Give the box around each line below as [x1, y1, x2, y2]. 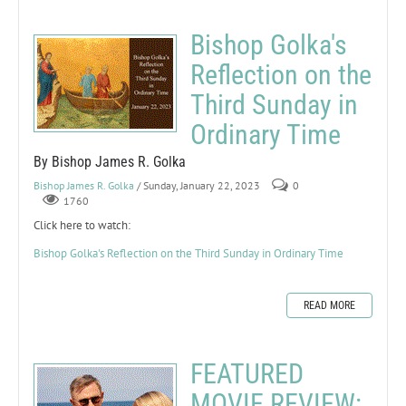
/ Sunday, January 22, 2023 [137, 178, 260, 192]
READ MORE [304, 298, 355, 312]
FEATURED [190, 357, 304, 390]
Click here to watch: [34, 217, 130, 233]
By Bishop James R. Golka [34, 152, 186, 170]
